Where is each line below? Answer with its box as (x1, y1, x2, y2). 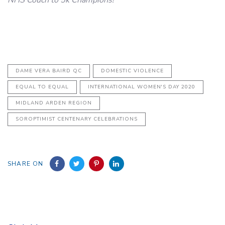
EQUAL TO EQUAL (16, 83, 69, 90)
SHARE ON (8, 159, 44, 168)
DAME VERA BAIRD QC (16, 67, 82, 74)
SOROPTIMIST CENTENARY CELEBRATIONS (16, 115, 138, 123)
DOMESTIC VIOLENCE (101, 67, 164, 74)
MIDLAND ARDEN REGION (16, 99, 92, 106)
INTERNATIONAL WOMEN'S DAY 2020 (88, 83, 195, 90)
